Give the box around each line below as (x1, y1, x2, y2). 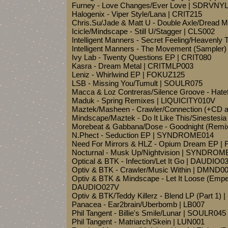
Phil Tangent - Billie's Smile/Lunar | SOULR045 (72, 209, 226, 217)
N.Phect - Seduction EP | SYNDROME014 (72, 131, 214, 139)
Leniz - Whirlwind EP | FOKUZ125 (72, 70, 185, 79)
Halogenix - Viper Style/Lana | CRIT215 (72, 10, 202, 18)
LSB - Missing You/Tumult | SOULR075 (72, 79, 203, 88)
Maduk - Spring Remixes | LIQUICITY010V (72, 96, 215, 105)
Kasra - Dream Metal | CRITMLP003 (72, 62, 193, 70)
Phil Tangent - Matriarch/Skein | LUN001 (72, 217, 205, 226)
